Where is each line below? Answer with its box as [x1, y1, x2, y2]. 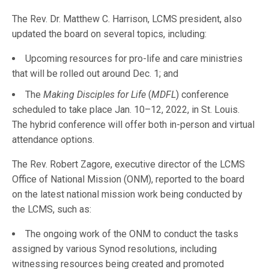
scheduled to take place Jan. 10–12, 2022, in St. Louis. [12, 104, 240, 116]
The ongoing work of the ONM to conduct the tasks [25, 228, 238, 240]
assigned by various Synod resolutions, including [12, 243, 217, 255]
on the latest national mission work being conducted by [12, 189, 243, 201]
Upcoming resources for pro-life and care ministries [25, 53, 243, 65]
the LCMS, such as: [12, 204, 94, 216]
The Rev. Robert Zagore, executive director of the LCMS [12, 159, 246, 171]
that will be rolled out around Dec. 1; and [12, 68, 178, 80]
